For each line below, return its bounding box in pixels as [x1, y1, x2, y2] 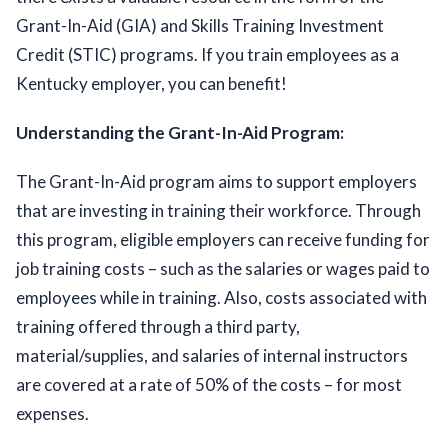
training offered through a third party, [16, 316, 300, 338]
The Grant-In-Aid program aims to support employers [16, 171, 417, 193]
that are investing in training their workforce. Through [16, 200, 421, 222]
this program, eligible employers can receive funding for [16, 229, 430, 251]
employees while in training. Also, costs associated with [16, 287, 427, 309]
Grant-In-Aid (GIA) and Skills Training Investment [16, 15, 384, 37]
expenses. [16, 403, 95, 425]
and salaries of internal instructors [148, 345, 408, 367]
